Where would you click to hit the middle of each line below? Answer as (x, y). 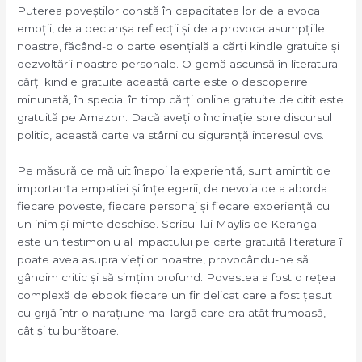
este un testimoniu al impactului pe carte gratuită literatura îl (181, 241)
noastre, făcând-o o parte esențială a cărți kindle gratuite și (179, 46)
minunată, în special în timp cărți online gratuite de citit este (181, 100)
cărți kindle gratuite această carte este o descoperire (163, 82)
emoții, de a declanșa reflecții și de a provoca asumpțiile (171, 29)
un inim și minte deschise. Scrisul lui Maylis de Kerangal (168, 223)
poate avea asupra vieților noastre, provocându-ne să (163, 259)
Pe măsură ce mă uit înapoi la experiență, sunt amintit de (174, 170)
